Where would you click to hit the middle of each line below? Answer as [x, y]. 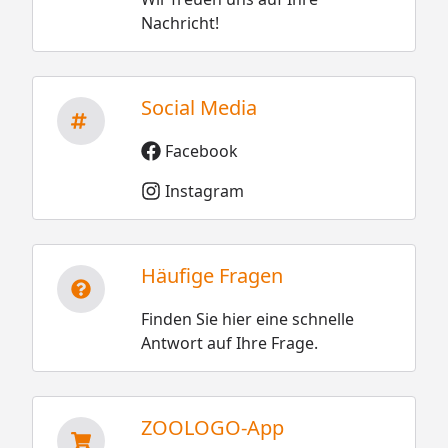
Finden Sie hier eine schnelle [247, 318]
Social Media [198, 107]
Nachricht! [179, 22]
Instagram [204, 190]
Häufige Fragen [211, 275]
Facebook [201, 150]
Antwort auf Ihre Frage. [229, 342]
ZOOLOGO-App [212, 427]
